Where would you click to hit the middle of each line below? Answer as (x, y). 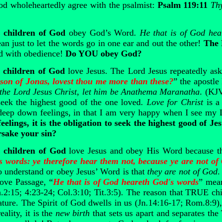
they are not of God (183, 171)
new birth (73, 213)
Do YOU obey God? (104, 54)
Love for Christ (175, 102)
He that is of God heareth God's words (126, 182)
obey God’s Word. (103, 33)
